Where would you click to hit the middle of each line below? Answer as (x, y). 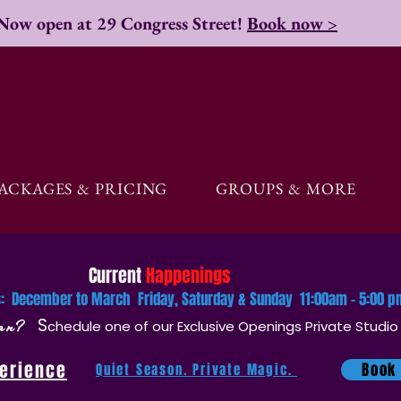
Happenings (186, 276)
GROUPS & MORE (286, 188)
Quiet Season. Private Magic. (197, 370)
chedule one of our (113, 326)
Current (115, 276)
